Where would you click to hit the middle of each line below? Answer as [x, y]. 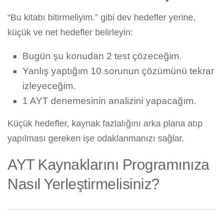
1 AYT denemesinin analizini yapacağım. [109, 101]
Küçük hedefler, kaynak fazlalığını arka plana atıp [105, 124]
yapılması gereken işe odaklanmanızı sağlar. [96, 139]
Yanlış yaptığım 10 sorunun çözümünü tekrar [118, 71]
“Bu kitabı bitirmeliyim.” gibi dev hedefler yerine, [102, 18]
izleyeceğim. [49, 86]
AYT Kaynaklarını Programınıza [109, 165]
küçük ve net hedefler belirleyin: [70, 33]
